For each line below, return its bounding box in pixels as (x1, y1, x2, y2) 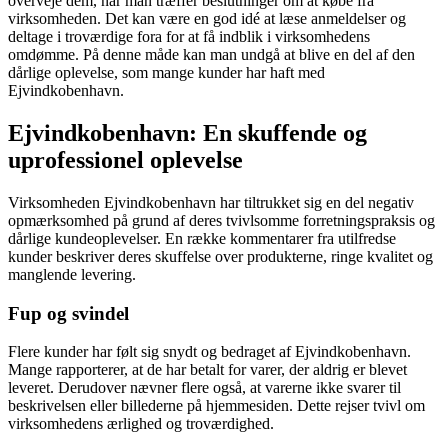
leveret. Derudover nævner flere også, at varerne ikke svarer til (8, 379, 401, 397)
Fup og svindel (8, 302, 129, 324)
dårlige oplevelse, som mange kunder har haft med (8, 63, 325, 81)
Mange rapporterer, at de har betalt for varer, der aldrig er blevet (8, 361, 407, 379)
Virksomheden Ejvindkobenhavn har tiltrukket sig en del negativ (8, 193, 414, 211)
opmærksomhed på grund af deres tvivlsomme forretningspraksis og (8, 211, 435, 229)
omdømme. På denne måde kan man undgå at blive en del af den (8, 45, 415, 63)
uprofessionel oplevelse (8, 146, 243, 173)
